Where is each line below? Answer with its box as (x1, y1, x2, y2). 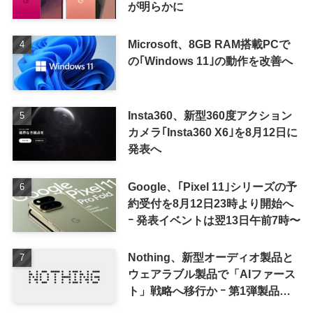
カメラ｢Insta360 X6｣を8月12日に (127, 125, 298, 138)
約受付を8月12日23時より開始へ (127, 196, 293, 210)
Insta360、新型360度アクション (127, 108, 292, 122)
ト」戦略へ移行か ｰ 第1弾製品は (127, 284, 291, 298)
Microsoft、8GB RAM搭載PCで (127, 37, 290, 50)
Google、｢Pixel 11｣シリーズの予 (127, 180, 297, 193)
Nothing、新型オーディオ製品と (127, 251, 293, 264)
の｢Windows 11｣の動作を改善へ (127, 54, 293, 67)
